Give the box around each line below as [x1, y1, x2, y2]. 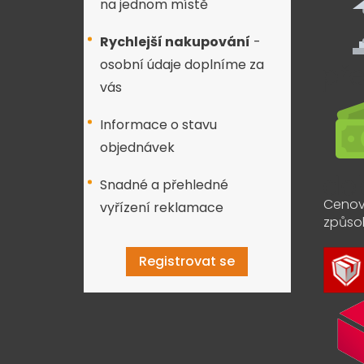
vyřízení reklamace [100, 198, 223, 218]
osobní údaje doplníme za [100, 55, 264, 75]
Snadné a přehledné [100, 175, 228, 195]
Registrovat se [139, 252, 236, 271]
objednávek [100, 138, 175, 158]
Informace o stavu [100, 115, 217, 135]
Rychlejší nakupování [100, 32, 250, 52]
